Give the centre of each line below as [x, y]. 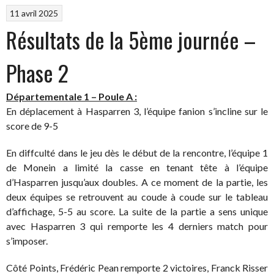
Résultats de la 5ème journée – [131, 39]
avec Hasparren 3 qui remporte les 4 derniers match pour [137, 226]
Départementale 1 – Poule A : [72, 96]
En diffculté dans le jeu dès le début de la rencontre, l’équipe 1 [137, 152]
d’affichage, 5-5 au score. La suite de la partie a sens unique [137, 211]
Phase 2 [37, 72]
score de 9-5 [32, 125]
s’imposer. [27, 240]
